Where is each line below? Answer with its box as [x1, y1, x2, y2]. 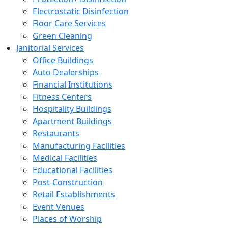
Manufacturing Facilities [33, 139, 125, 151]
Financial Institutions [33, 78, 112, 90]
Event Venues [33, 201, 84, 212]
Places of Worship [33, 213, 102, 224]
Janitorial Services [16, 42, 84, 53]
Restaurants [33, 127, 79, 139]
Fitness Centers [33, 91, 92, 102]
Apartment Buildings [33, 115, 112, 127]
